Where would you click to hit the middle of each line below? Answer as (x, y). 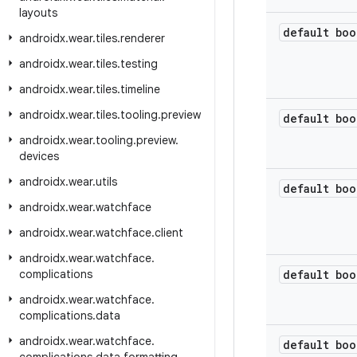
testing (139, 64)
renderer (143, 38)
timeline (140, 89)
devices (39, 156)
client (169, 233)
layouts (38, 13)
